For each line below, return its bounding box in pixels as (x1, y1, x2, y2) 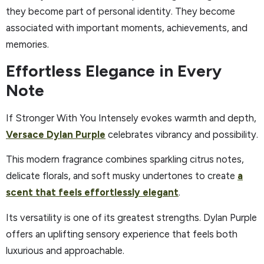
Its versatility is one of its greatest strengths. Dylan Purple (6, 211, 257, 223)
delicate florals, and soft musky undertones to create (6, 170, 237, 182)
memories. (6, 38, 49, 51)
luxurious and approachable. (6, 244, 124, 256)
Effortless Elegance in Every (6, 60, 222, 81)
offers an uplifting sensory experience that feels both (6, 227, 237, 240)
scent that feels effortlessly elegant (6, 186, 179, 199)
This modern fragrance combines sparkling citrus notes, (6, 153, 244, 166)
